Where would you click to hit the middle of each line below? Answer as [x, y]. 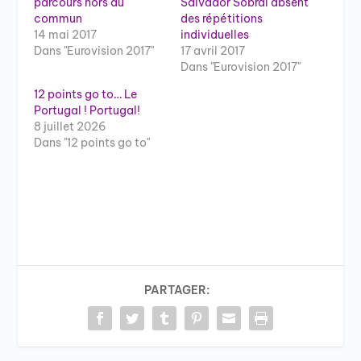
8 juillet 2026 [71, 126]
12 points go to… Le [86, 94]
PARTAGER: [176, 290]
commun [58, 18]
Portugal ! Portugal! [87, 110]
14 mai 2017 [66, 34]
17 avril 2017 [213, 50]
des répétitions [222, 18]
